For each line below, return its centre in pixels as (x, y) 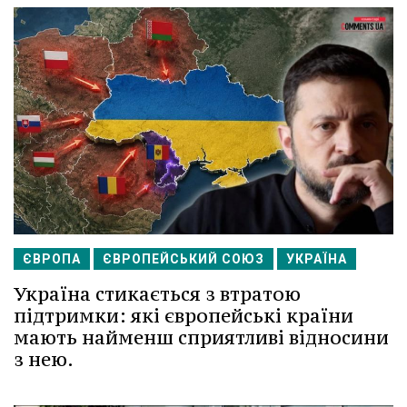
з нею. (44, 360)
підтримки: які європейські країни (184, 316)
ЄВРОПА (52, 259)
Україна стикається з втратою (157, 294)
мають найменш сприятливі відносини (201, 338)
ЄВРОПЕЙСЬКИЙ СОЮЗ (184, 259)
